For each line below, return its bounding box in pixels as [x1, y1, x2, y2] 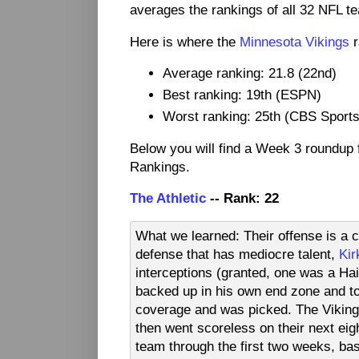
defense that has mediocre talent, [135, 246, 339, 261]
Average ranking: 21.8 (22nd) [163, 66, 337, 81]
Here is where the [130, 34, 240, 49]
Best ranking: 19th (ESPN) [163, 87, 322, 103]
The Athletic [130, 191, 206, 206]
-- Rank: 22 [206, 191, 279, 206]
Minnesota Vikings [240, 34, 349, 49]
